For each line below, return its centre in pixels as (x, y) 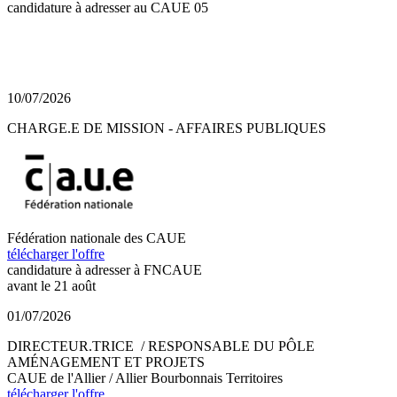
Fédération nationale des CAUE (97, 237)
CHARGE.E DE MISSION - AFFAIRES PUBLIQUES (168, 128)
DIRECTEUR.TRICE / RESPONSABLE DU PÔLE (161, 346)
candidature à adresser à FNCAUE (105, 269)
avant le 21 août (51, 285)
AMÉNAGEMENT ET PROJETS (106, 362)
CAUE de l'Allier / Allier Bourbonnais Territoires (145, 378)
